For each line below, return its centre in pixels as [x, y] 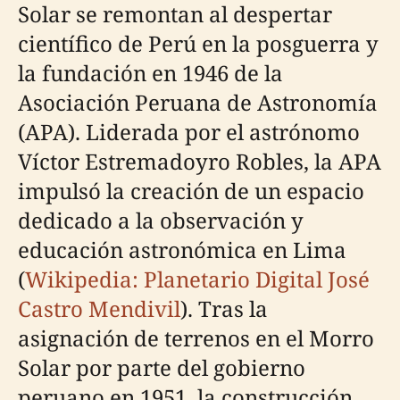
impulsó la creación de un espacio [191, 191]
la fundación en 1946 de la [150, 73]
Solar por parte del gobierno [162, 368]
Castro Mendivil [99, 309]
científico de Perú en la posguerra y [198, 44]
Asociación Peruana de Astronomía [198, 103]
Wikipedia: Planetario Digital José [197, 279]
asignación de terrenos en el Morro [196, 338]
